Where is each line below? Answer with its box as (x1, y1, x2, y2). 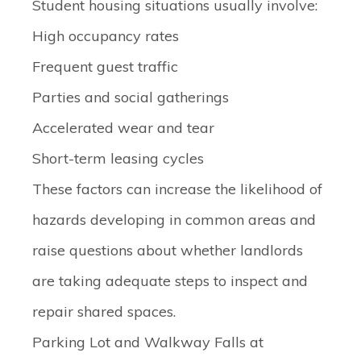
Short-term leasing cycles (32, 149, 204, 168)
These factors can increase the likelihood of (32, 180, 322, 198)
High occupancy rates (32, 27, 179, 45)
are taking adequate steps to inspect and (32, 272, 308, 290)
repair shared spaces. (32, 302, 176, 321)
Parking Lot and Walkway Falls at (32, 333, 263, 351)
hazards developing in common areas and (32, 210, 316, 229)
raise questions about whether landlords (32, 241, 303, 259)
